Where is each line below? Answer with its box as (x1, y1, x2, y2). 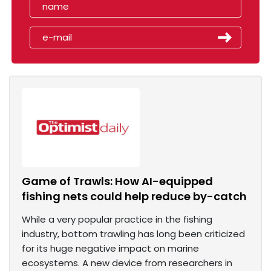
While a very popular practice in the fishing (22, 213, 212, 226)
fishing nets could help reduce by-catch (22, 189, 247, 204)
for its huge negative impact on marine (22, 242, 199, 255)
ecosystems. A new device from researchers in (22, 256, 232, 270)
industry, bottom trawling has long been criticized (22, 227, 245, 241)
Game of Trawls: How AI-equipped (22, 174, 213, 189)
